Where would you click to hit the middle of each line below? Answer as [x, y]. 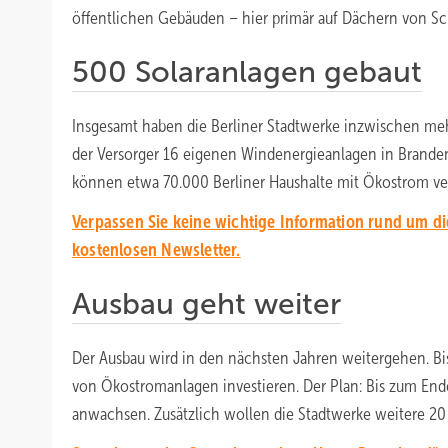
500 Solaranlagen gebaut [247, 71]
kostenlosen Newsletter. [156, 250]
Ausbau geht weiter [206, 303]
